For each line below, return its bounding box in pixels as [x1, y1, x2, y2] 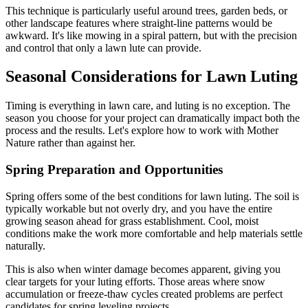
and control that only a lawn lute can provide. [5, 41, 201, 54]
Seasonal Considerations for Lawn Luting [5, 67, 298, 86]
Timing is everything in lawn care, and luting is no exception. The [5, 100, 290, 112]
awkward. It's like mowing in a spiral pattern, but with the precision [5, 29, 297, 41]
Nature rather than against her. [5, 137, 135, 149]
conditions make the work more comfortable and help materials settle [5, 227, 302, 239]
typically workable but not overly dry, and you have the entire [5, 202, 272, 214]
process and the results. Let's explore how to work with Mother [5, 124, 278, 137]
